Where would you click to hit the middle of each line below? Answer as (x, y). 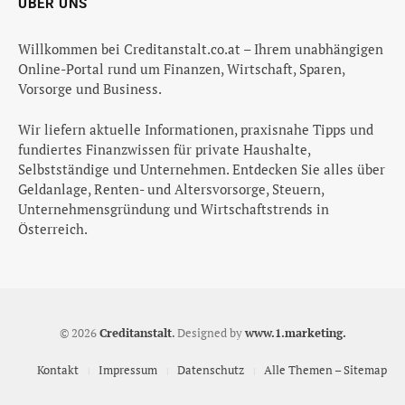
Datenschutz (210, 370)
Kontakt (57, 370)
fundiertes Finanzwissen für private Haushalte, (164, 150)
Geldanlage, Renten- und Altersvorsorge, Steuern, (171, 189)
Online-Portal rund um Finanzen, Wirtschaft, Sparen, (181, 69)
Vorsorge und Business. (90, 89)
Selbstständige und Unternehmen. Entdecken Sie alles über (202, 170)
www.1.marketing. (295, 333)
